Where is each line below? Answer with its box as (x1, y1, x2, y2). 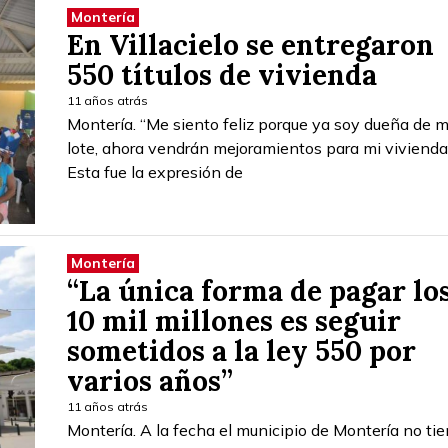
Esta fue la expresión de (67, 161, 243, 182)
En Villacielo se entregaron (67, 26, 434, 63)
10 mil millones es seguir (67, 302, 401, 339)
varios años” (67, 362, 233, 399)
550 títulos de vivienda (67, 56, 377, 93)
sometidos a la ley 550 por (67, 332, 416, 369)
